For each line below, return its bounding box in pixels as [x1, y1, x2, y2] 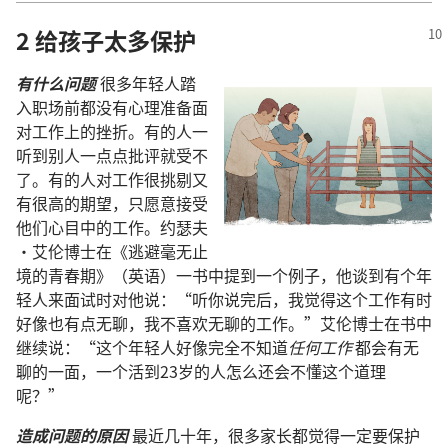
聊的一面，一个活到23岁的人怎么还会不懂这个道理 [16, 359, 386, 384]
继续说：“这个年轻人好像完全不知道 [16, 335, 288, 360]
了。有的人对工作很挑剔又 [16, 167, 208, 192]
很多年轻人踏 [100, 71, 196, 96]
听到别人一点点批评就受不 [16, 143, 208, 168]
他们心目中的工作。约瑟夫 [16, 215, 208, 240]
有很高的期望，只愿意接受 [16, 191, 208, 216]
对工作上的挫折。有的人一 [16, 119, 208, 144]
